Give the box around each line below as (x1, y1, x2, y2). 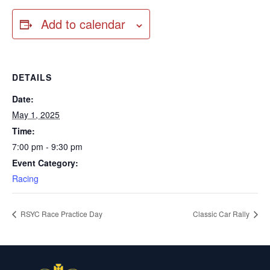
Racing (12, 172, 39, 184)
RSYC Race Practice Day (19, 208, 102, 219)
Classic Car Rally (193, 208, 251, 219)
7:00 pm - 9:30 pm (12, 140, 83, 152)
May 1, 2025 (12, 108, 60, 121)
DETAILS (12, 71, 52, 83)
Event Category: (12, 157, 78, 169)
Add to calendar (41, 15, 125, 33)
